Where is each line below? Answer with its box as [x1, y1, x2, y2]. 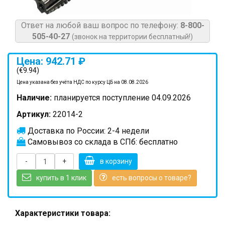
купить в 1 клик [36, 174, 86, 182]
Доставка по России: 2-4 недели [26, 126, 149, 136]
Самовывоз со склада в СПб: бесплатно [26, 137, 178, 147]
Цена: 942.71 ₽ [17, 55, 85, 67]
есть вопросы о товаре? [112, 174, 191, 182]
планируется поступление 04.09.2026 [52, 93, 191, 102]
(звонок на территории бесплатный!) [72, 33, 193, 41]
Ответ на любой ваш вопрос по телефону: [21, 21, 180, 30]
